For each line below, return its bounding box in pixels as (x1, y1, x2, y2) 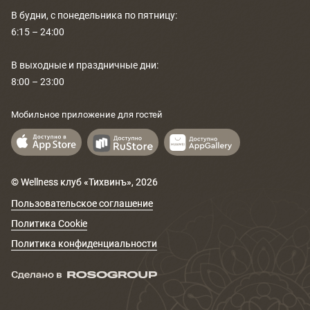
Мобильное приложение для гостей (11, 109, 163, 120)
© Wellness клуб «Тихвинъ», (11, 176, 136, 188)
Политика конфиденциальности (11, 238, 157, 249)
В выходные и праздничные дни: (11, 60, 158, 71)
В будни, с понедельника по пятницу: (11, 10, 177, 21)
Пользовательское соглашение (11, 198, 153, 209)
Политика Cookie (11, 218, 87, 229)
